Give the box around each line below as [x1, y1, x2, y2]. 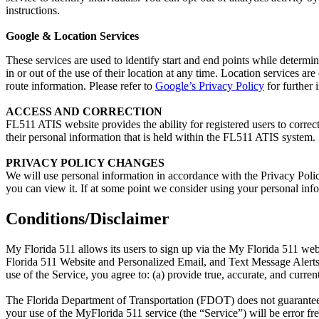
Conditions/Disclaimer [6, 209, 169, 229]
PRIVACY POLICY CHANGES [6, 157, 164, 169]
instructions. [6, 4, 60, 17]
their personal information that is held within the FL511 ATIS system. [6, 131, 315, 144]
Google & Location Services [6, 30, 139, 43]
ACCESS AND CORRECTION [6, 105, 162, 118]
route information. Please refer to [6, 80, 155, 93]
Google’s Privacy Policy [155, 80, 264, 93]
